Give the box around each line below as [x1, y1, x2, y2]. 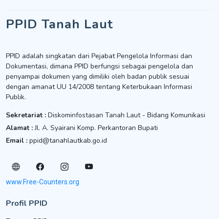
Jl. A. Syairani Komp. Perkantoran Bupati [35, 123, 158, 132]
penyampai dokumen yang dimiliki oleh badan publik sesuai [6, 72, 189, 81]
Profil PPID [6, 198, 47, 209]
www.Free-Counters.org [6, 178, 79, 186]
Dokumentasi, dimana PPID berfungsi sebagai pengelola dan [6, 62, 193, 71]
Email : [6, 136, 29, 145]
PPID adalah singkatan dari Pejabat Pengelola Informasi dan [6, 51, 192, 61]
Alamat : [6, 123, 33, 132]
